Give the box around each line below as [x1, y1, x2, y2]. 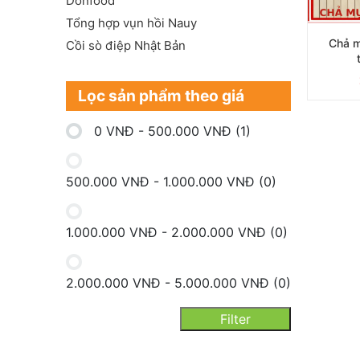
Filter [220, 311, 251, 328]
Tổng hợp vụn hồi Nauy [66, 15, 197, 31]
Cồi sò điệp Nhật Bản [66, 38, 186, 54]
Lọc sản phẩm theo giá [78, 86, 244, 106]
